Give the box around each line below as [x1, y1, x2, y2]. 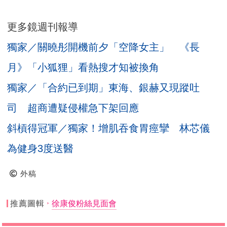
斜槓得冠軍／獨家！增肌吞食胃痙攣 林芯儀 [7, 123, 210, 134]
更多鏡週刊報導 [7, 21, 79, 33]
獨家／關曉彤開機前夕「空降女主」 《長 [7, 42, 200, 53]
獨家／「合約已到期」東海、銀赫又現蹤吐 [7, 82, 200, 94]
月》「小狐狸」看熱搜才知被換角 [7, 62, 170, 73]
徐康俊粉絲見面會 [51, 199, 117, 208]
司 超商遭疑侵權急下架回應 [7, 102, 139, 114]
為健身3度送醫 [7, 143, 74, 155]
